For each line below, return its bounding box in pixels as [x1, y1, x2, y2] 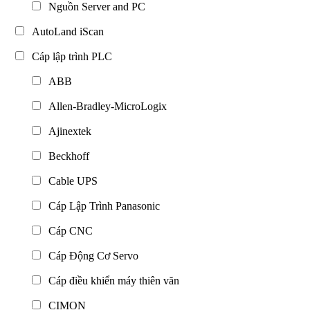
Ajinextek [43, 125, 91, 137]
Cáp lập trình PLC [26, 50, 112, 62]
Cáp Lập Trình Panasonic [43, 199, 160, 212]
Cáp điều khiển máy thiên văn [43, 274, 179, 286]
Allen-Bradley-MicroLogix [43, 100, 167, 112]
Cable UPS [43, 174, 98, 187]
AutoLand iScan [26, 25, 104, 37]
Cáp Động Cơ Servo [43, 249, 138, 262]
